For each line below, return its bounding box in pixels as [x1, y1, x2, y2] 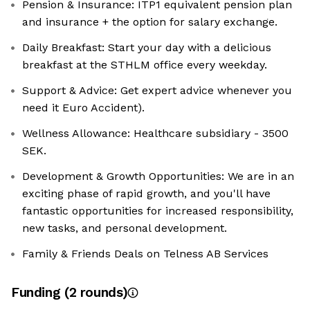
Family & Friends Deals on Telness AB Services [22, 247, 268, 260]
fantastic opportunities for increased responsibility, [22, 204, 293, 217]
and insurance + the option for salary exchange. [22, 15, 277, 28]
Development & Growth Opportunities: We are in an [22, 170, 294, 183]
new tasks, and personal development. [22, 221, 227, 235]
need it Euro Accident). [22, 101, 145, 114]
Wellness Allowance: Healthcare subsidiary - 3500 [22, 127, 289, 140]
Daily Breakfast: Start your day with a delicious [22, 41, 271, 54]
